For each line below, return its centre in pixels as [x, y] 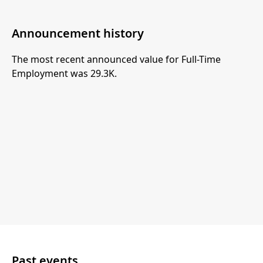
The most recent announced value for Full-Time [116, 59]
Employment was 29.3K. [64, 73]
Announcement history [78, 33]
